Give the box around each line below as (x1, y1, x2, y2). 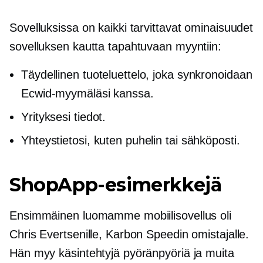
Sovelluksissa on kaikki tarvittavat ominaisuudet (9, 21, 254, 35)
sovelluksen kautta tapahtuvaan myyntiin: (9, 40, 221, 53)
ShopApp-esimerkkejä (9, 173, 222, 197)
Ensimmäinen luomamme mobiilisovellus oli (9, 209, 231, 222)
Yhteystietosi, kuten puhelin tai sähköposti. (21, 134, 240, 147)
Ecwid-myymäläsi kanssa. (21, 87, 154, 100)
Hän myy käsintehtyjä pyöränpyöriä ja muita (9, 247, 234, 260)
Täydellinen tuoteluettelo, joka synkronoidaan (21, 68, 252, 82)
